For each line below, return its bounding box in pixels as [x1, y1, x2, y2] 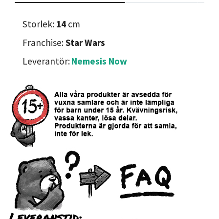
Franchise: [22, 37, 66, 49]
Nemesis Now [71, 55, 127, 67]
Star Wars [66, 37, 105, 49]
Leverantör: [22, 55, 70, 67]
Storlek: [22, 18, 56, 30]
